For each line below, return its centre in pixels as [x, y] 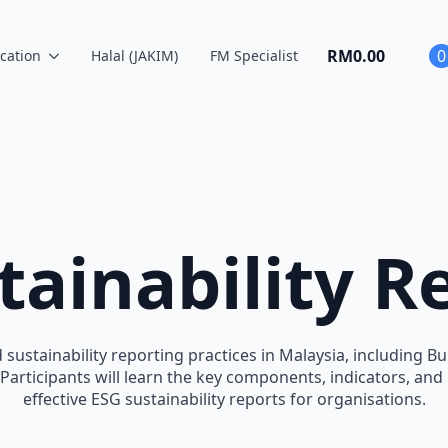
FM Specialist [254, 55]
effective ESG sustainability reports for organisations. [224, 399]
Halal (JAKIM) [134, 55]
